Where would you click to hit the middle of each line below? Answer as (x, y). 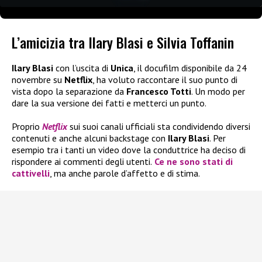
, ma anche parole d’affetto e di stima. (125, 173)
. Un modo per (218, 92)
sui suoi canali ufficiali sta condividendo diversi (160, 127)
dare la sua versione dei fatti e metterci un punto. (109, 103)
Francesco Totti (159, 92)
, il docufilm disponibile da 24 (190, 68)
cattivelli (31, 173)
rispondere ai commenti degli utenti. (82, 162)
